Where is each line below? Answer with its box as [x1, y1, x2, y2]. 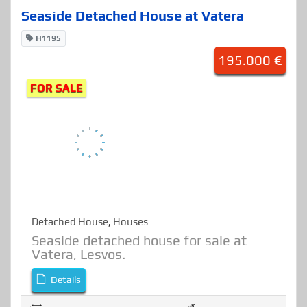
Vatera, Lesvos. [32, 282, 125, 298]
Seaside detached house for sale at [32, 268, 247, 284]
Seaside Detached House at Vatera [21, 43, 244, 60]
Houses [113, 251, 148, 264]
